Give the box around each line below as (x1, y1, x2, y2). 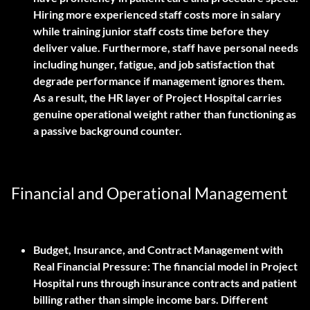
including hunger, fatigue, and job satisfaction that (33, 57, 275, 71)
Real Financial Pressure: (33, 259, 150, 273)
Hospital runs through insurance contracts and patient (33, 276, 297, 290)
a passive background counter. (33, 124, 182, 138)
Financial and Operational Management (11, 183, 288, 203)
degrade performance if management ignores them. (33, 74, 285, 88)
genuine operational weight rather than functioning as (33, 107, 296, 121)
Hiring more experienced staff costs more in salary (33, 8, 281, 21)
